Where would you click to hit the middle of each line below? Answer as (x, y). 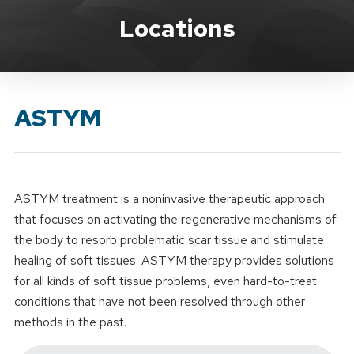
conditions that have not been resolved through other (159, 302)
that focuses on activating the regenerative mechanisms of (175, 220)
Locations (177, 29)
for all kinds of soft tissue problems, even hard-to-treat (165, 281)
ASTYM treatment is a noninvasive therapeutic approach (169, 199)
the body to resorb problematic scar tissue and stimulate (169, 240)
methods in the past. (70, 322)
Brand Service (78, 20)
